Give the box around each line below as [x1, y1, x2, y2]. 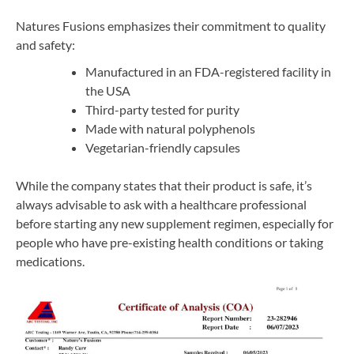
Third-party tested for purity [85, 101, 239, 117]
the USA [85, 82, 130, 98]
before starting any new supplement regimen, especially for [16, 215, 333, 231]
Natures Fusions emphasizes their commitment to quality [16, 17, 326, 33]
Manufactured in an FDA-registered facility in [85, 63, 331, 79]
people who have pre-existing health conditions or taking [16, 234, 323, 250]
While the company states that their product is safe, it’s [16, 177, 312, 193]
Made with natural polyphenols [85, 120, 255, 136]
